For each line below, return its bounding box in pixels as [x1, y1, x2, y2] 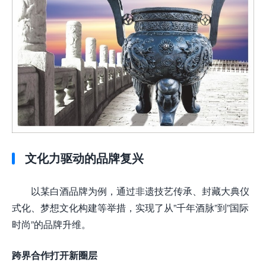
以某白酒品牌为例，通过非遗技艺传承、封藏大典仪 [31, 185, 249, 197]
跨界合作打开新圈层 [12, 249, 97, 261]
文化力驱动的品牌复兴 [25, 150, 144, 165]
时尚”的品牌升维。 [12, 218, 91, 230]
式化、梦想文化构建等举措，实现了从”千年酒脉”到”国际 [12, 201, 249, 213]
